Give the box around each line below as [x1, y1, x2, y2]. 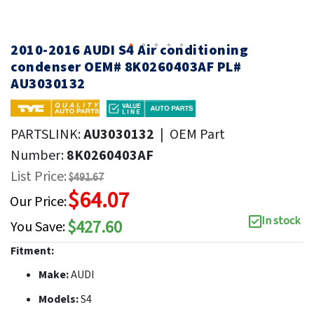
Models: [39, 291, 81, 307]
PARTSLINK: [11, 124, 83, 144]
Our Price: [10, 191, 67, 212]
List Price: [11, 166, 67, 186]
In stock [261, 212, 300, 228]
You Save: [11, 217, 65, 238]
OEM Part [170, 124, 225, 144]
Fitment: [11, 243, 54, 259]
